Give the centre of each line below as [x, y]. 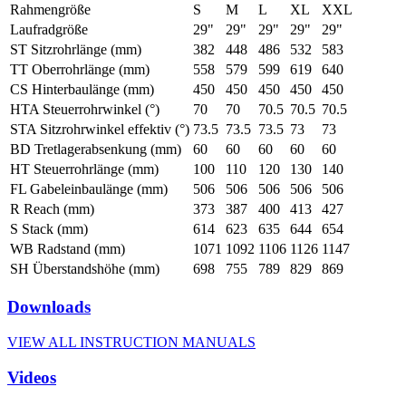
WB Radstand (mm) [68, 249]
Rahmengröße [50, 10]
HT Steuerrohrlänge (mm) [84, 169]
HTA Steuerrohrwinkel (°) [85, 110]
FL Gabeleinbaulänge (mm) [89, 189]
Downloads [49, 307]
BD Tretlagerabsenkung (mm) [96, 150]
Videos [32, 377]
